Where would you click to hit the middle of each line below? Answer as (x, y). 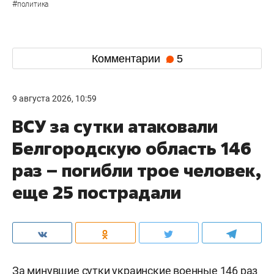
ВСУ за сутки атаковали (115, 126)
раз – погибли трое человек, (137, 170)
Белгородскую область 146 (132, 148)
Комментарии (127, 58)
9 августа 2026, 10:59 (54, 98)
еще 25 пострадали (97, 192)
